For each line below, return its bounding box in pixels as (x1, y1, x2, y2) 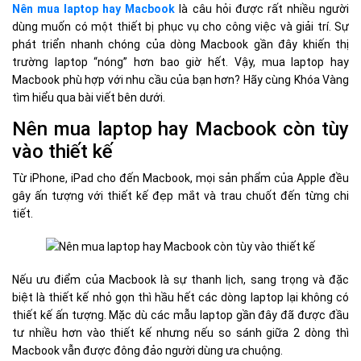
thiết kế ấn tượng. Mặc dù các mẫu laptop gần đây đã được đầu (12, 308, 349, 322)
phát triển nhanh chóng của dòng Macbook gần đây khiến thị (12, 37, 349, 51)
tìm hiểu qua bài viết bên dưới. (12, 90, 165, 104)
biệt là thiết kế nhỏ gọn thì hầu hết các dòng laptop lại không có (12, 290, 349, 304)
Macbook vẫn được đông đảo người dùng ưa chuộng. (12, 343, 283, 357)
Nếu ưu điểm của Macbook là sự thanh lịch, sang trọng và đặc (12, 272, 349, 286)
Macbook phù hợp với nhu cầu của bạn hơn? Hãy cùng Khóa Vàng (12, 73, 349, 86)
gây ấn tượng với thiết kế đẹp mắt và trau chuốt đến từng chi (12, 189, 349, 202)
